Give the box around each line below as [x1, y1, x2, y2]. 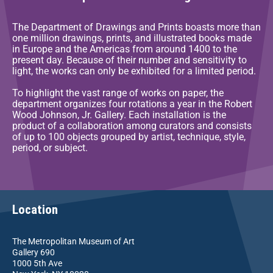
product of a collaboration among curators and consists [12, 120, 252, 132]
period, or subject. [12, 142, 88, 154]
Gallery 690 [12, 247, 55, 258]
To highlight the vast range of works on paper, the [12, 87, 224, 99]
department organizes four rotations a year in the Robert [12, 98, 252, 110]
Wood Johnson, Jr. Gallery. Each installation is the [12, 109, 226, 121]
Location [12, 202, 58, 218]
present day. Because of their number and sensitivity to [12, 54, 247, 66]
